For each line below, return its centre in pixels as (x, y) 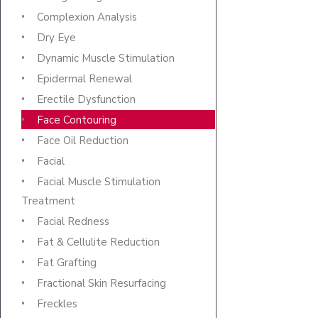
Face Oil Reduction (83, 141)
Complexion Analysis (87, 17)
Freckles (57, 304)
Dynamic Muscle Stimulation (106, 59)
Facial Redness (73, 222)
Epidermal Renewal (84, 79)
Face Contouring (77, 120)
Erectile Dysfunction (86, 100)
